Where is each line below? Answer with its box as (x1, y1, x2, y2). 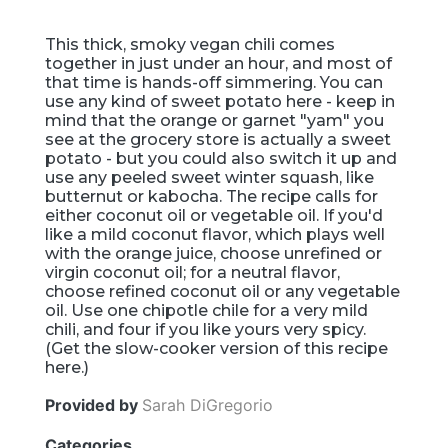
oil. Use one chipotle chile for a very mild (45, 301, 368, 321)
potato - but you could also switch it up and (45, 149, 397, 169)
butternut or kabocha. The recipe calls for (45, 187, 378, 207)
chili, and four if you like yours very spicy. (45, 320, 366, 340)
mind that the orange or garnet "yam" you (45, 111, 384, 131)
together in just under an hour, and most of (45, 54, 392, 74)
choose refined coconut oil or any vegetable (45, 282, 400, 302)
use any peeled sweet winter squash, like (45, 168, 374, 188)
